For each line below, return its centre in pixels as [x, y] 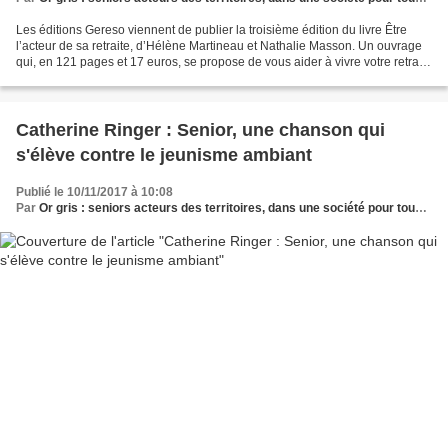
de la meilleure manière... [85, 78]
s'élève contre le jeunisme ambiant [164, 155]
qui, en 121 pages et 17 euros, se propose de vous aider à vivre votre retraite [224, 62]
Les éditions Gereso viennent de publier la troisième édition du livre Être [211, 30]
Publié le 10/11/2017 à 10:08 [94, 192]
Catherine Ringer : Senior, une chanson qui [200, 130]
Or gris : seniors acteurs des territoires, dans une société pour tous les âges [227, 208]
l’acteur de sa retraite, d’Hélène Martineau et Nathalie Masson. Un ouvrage [219, 46]
